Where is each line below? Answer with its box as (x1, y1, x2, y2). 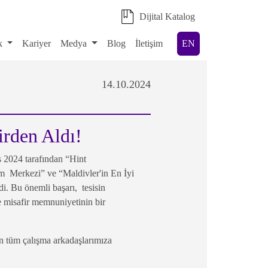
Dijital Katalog (139, 11, 195, 22)
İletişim (135, 38, 163, 48)
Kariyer (22, 38, 51, 48)
